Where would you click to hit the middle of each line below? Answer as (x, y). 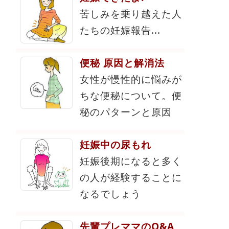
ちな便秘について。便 (131, 95)
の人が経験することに (131, 177)
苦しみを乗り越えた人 (131, 13)
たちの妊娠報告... (120, 30)
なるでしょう (110, 193)
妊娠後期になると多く (131, 161)
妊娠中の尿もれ (116, 144)
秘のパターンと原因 (126, 111)
